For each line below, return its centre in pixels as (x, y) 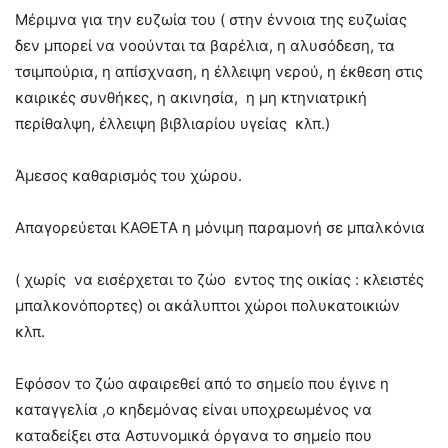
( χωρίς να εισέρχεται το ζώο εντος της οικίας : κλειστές (219, 279)
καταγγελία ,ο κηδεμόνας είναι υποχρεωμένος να (193, 409)
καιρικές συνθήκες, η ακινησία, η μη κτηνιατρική (191, 97)
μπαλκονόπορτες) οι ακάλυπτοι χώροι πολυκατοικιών (207, 305)
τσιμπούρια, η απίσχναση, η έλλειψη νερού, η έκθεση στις (219, 71)
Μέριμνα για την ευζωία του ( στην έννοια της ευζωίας (211, 19)
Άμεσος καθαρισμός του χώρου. (128, 175)
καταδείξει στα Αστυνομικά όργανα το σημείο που (193, 435)
